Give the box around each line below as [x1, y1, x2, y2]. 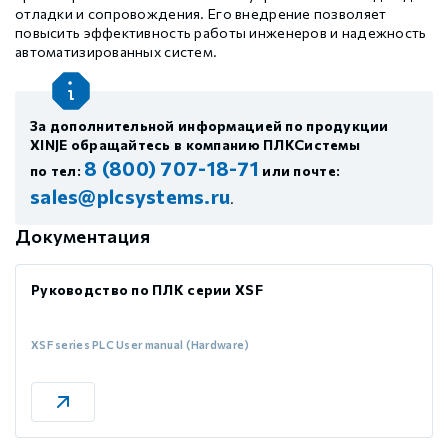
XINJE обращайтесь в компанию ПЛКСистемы [30, 136, 360, 154]
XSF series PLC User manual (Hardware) [31, 338, 250, 352]
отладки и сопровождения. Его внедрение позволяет [15, 5, 387, 23]
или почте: [259, 162, 341, 180]
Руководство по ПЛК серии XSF [31, 281, 263, 299]
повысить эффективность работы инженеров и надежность [15, 24, 427, 42]
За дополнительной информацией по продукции [30, 117, 389, 135]
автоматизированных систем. [15, 43, 218, 61]
